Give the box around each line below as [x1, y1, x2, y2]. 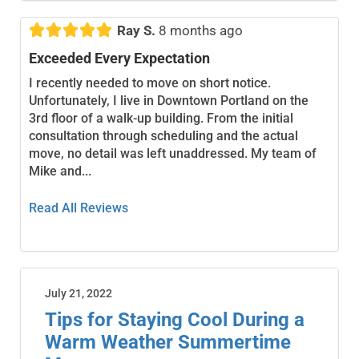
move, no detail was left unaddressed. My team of [28, 145, 317, 161]
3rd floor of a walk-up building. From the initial [28, 110, 293, 126]
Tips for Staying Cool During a [45, 308, 305, 331]
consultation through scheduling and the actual [28, 127, 298, 143]
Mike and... [28, 163, 91, 179]
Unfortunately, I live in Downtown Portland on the [28, 92, 309, 108]
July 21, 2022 [45, 286, 112, 300]
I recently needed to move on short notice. [28, 75, 271, 91]
